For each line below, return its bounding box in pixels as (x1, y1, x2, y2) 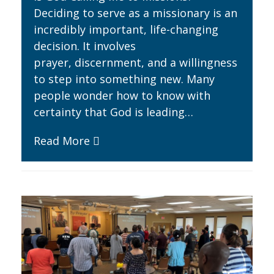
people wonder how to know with (33, 87, 210, 103)
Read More (33, 133, 90, 148)
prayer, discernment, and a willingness (33, 54, 237, 70)
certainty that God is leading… (33, 104, 193, 119)
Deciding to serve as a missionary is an (33, 5, 237, 20)
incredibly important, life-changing (33, 21, 218, 37)
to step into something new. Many (33, 71, 215, 86)
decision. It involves (33, 38, 136, 53)
